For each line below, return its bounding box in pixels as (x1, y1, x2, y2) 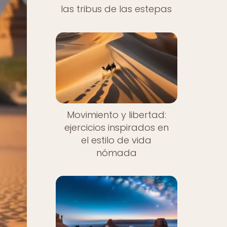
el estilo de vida (81, 133, 152, 146)
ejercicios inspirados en (64, 121, 169, 134)
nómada (96, 146, 137, 159)
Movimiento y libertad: (66, 108, 166, 121)
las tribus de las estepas (61, 3, 172, 15)
